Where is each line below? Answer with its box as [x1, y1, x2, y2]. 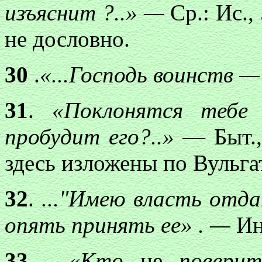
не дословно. [5, 26, 130, 51]
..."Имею [42, 186, 126, 211]
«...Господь [40, 62, 147, 87]
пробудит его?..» [5, 124, 183, 149]
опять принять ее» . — [5, 212, 236, 237]
